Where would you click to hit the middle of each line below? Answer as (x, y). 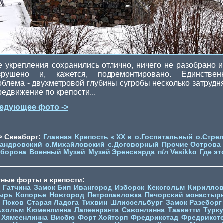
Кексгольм (166, 188)
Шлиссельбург (136, 203)
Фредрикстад (155, 218)
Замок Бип (52, 188)
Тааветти (184, 210)
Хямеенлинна (25, 218)
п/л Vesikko (177, 152)
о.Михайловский (75, 145)
